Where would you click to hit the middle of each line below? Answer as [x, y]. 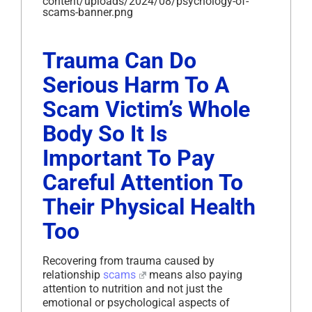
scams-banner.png [88, 13]
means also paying [194, 275]
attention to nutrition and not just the [132, 289]
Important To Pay [128, 158]
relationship [73, 275]
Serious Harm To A [136, 85]
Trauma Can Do [119, 61]
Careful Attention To [143, 183]
